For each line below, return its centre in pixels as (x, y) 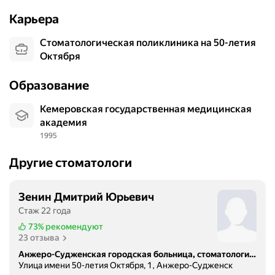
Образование (49, 86)
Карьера (34, 19)
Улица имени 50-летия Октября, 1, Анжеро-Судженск (126, 265)
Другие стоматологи (71, 163)
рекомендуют (74, 227)
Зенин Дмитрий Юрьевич (86, 197)
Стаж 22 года (45, 211)
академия (64, 123)
